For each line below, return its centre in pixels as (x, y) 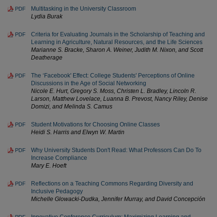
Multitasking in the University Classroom (84, 9)
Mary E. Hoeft (49, 166)
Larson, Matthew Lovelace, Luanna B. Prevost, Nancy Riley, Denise (119, 99)
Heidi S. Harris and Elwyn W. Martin (78, 132)
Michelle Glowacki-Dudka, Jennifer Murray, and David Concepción (118, 199)
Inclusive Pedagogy (57, 191)
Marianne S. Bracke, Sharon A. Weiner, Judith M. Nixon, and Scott (117, 50)
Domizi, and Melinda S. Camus (72, 107)
